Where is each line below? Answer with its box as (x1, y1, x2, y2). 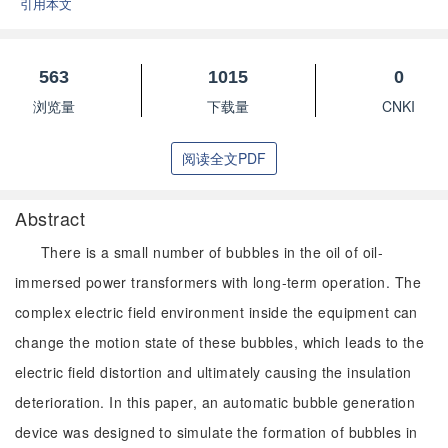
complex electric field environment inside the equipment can (15, 302, 418, 322)
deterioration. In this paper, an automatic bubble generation (15, 392, 416, 412)
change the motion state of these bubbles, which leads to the (15, 332, 425, 352)
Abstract (15, 205, 86, 231)
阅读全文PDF (182, 148, 266, 168)
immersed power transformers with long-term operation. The (15, 272, 421, 292)
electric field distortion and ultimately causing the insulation (15, 362, 412, 382)
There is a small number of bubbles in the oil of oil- (41, 242, 384, 262)
